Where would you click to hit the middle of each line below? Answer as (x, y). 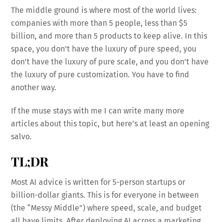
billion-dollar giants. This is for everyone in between (105, 195)
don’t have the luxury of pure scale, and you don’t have (110, 61)
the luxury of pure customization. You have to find (100, 74)
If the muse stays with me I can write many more (98, 111)
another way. (34, 87)
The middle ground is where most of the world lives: (104, 10)
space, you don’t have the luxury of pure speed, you (104, 49)
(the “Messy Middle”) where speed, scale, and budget (107, 208)
